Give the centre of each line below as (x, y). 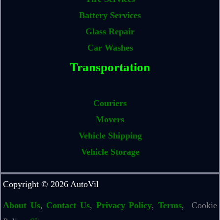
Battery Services (110, 15)
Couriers (110, 103)
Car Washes (110, 48)
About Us (22, 206)
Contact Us (68, 206)
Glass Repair (110, 32)
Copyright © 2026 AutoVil (51, 184)
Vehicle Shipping (110, 136)
